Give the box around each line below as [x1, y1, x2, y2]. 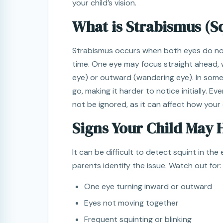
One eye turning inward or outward [84, 181, 212, 192]
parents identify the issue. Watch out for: [72, 160, 222, 171]
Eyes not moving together [84, 198, 179, 209]
